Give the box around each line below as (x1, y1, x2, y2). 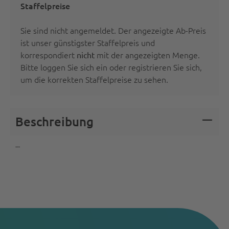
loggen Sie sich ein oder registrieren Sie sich (40, 61, 200, 73)
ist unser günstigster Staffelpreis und (20, 37, 155, 48)
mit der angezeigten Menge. (95, 49, 200, 60)
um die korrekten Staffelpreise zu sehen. (20, 74, 168, 85)
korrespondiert (20, 49, 77, 60)
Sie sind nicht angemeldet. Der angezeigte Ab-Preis (20, 25, 206, 36)
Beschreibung (15, 113, 94, 129)
